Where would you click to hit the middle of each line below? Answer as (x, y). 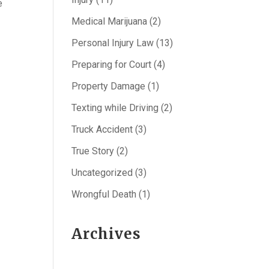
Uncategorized (102, 173)
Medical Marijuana (110, 21)
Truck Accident (102, 129)
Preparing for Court (112, 65)
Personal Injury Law (113, 43)
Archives (107, 234)
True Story (93, 151)
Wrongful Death (104, 194)
